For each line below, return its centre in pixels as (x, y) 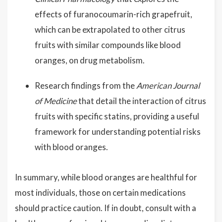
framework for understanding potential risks (118, 132)
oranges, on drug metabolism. (90, 60)
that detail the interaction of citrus (141, 101)
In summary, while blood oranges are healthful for (106, 177)
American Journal (168, 85)
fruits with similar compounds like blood (108, 45)
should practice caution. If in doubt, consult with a (106, 208)
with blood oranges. (71, 147)
